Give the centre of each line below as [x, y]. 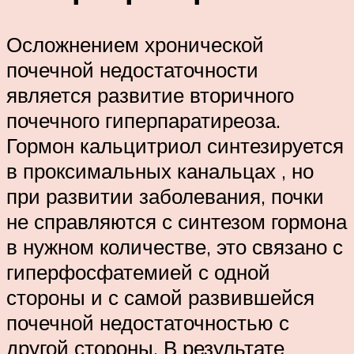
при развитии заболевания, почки [165, 196]
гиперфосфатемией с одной [138, 272]
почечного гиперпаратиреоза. [143, 121]
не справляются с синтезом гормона [177, 222]
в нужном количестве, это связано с [175, 247]
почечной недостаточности [132, 70]
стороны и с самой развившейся [160, 298]
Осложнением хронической [135, 45]
